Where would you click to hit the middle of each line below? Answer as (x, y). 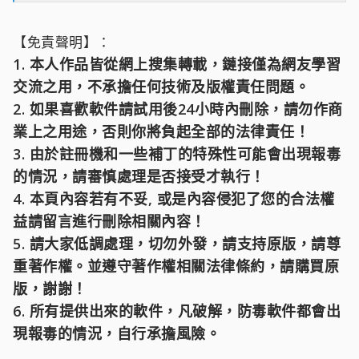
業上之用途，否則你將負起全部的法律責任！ (161, 131)
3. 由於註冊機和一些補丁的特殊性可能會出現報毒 (177, 153)
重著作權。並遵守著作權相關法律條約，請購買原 (176, 266)
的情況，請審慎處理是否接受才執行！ (139, 176)
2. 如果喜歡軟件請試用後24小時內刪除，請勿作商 (178, 109)
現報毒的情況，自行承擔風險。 (117, 333)
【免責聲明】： (62, 42)
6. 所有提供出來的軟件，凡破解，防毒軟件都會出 (177, 311)
